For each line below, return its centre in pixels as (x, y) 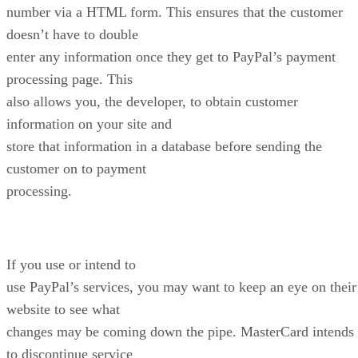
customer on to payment (76, 168)
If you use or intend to (71, 264)
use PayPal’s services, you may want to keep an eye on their (181, 286)
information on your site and (89, 123)
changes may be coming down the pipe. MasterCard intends (180, 331)
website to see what (63, 309)
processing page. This (70, 79)
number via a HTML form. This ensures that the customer (175, 12)
